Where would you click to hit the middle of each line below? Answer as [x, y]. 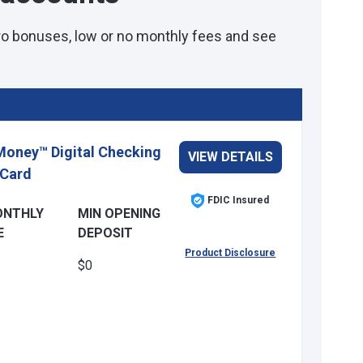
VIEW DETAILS [230, 157]
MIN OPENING [120, 214]
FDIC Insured [239, 200]
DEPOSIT [106, 233]
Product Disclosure [231, 253]
